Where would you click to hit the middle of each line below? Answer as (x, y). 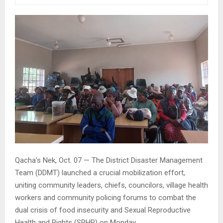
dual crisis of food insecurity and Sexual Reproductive (103, 210)
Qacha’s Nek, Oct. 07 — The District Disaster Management (109, 161)
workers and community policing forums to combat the (106, 198)
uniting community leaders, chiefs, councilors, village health (111, 185)
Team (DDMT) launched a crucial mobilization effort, (100, 173)
